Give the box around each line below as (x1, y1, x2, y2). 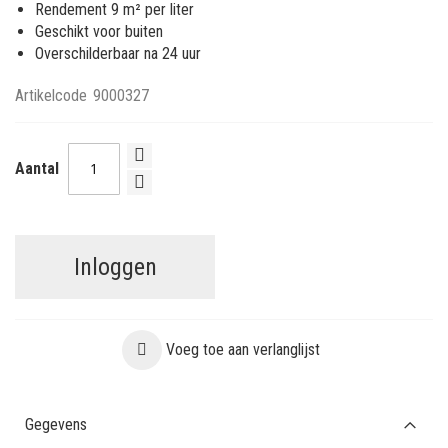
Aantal (15, 159, 59, 179)
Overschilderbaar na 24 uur (35, 43, 201, 63)
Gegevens (25, 414, 87, 434)
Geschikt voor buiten (35, 21, 163, 41)
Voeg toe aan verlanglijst (165, 339, 320, 359)
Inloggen (73, 252, 157, 281)
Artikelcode (15, 85, 87, 105)
